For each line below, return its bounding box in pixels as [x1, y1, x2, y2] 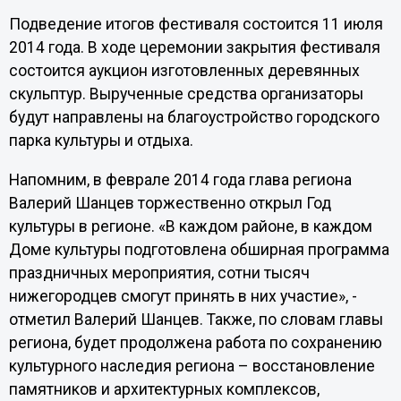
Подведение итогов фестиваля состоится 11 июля [8, 14, 383, 33]
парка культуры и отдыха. [8, 131, 193, 149]
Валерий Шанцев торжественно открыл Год [8, 193, 331, 212]
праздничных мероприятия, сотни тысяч [8, 263, 310, 282]
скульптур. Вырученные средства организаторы [8, 84, 363, 103]
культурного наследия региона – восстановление [8, 356, 375, 375]
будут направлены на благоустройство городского [8, 107, 380, 126]
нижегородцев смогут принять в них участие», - [8, 286, 357, 305]
